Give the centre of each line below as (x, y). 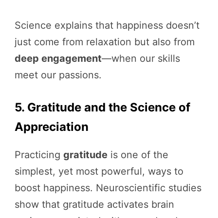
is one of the (138, 154)
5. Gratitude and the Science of (102, 107)
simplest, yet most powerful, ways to (99, 171)
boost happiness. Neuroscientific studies (108, 188)
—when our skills (141, 58)
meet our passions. (58, 75)
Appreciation (52, 127)
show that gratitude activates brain (94, 204)
